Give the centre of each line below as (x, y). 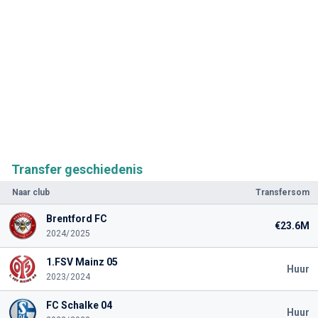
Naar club (31, 192)
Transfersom (283, 192)
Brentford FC (76, 218)
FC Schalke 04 (79, 305)
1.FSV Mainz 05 (82, 262)
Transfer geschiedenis (77, 169)
